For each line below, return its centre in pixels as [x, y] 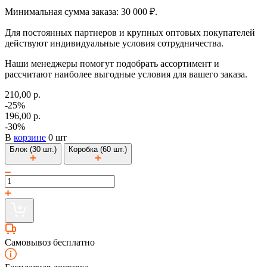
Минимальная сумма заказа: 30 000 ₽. [81, 11]
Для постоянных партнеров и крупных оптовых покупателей [130, 32]
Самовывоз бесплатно [50, 242]
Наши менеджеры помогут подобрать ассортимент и [112, 63]
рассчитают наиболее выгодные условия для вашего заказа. [126, 74]
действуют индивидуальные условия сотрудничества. [114, 43]
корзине [30, 137]
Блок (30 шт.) [33, 149]
